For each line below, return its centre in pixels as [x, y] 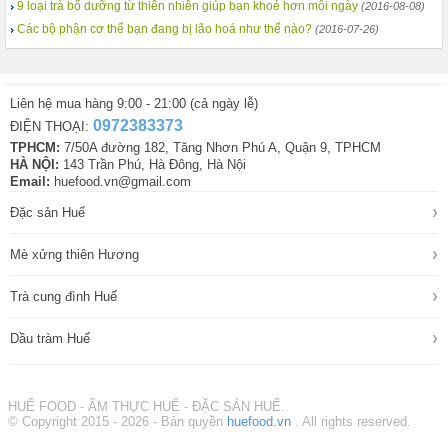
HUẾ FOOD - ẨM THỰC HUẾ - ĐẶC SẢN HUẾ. [146, 406]
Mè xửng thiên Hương [74, 254]
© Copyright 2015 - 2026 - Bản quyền [117, 421]
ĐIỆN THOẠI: [51, 126]
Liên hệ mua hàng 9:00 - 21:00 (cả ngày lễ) [134, 103]
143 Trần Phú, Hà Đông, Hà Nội [152, 164]
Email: [30, 181]
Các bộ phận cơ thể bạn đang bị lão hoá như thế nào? [164, 29]
